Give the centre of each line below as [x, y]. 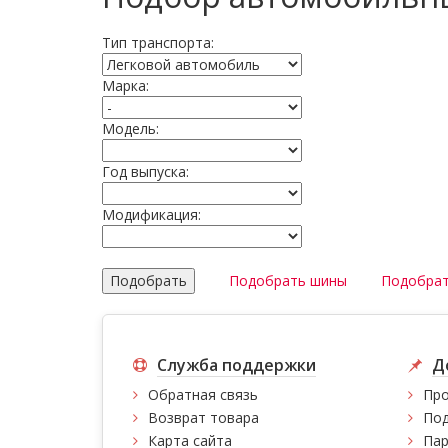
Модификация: [151, 214]
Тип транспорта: [158, 42]
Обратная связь [203, 394]
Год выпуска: [145, 171]
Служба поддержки [236, 365]
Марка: [125, 85]
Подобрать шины [288, 280]
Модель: [130, 128]
